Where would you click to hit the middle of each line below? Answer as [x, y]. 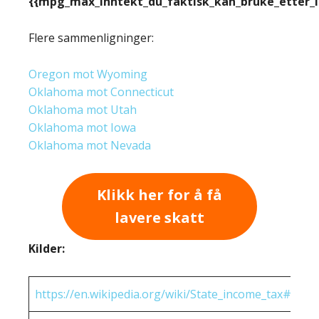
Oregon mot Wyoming [88, 74]
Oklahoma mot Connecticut [101, 91]
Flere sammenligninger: [91, 37]
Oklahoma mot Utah [83, 109]
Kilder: [47, 249]
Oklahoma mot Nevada [90, 145]
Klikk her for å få [159, 194]
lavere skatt [159, 217]
